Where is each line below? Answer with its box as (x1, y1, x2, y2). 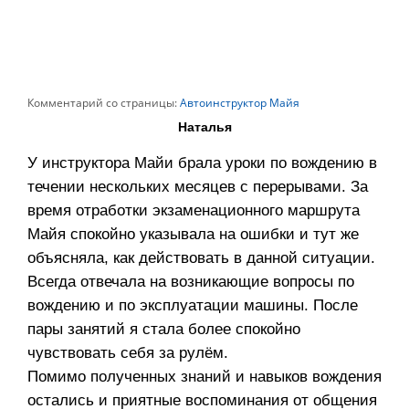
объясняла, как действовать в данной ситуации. (27, 249, 375, 267)
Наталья (177, 120, 232, 135)
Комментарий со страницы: (27, 95, 177, 111)
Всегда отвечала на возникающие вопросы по (27, 273, 354, 291)
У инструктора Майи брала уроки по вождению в (27, 154, 377, 173)
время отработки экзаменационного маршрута (27, 202, 360, 220)
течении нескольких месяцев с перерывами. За (27, 178, 368, 196)
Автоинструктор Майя (177, 95, 299, 111)
